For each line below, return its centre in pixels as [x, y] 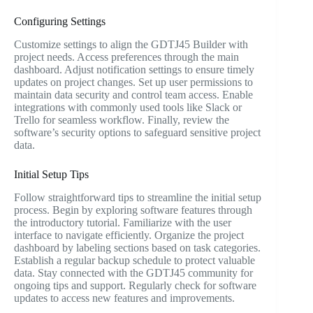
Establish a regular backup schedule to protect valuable [134, 260]
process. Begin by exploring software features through [133, 210]
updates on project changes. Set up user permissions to [133, 82]
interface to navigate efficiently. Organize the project [129, 235]
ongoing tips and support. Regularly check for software [135, 285]
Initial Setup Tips [51, 175]
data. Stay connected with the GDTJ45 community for [133, 273]
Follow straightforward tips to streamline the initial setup [138, 197]
